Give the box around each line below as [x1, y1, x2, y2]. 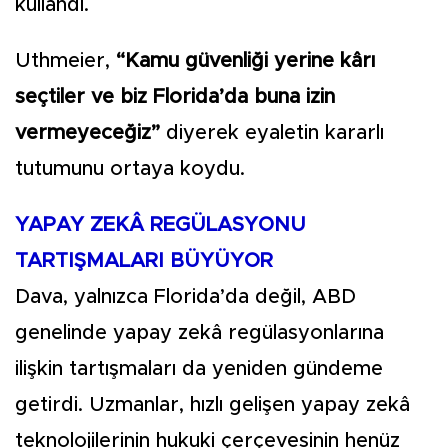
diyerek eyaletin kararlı [160, 123, 384, 143]
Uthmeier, [15, 51, 116, 71]
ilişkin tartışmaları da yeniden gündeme [15, 359, 383, 379]
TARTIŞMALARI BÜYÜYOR [15, 251, 273, 271]
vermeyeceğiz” [15, 123, 160, 143]
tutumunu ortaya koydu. [15, 159, 245, 179]
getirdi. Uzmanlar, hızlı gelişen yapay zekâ [15, 395, 410, 415]
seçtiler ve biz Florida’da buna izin [15, 87, 335, 107]
